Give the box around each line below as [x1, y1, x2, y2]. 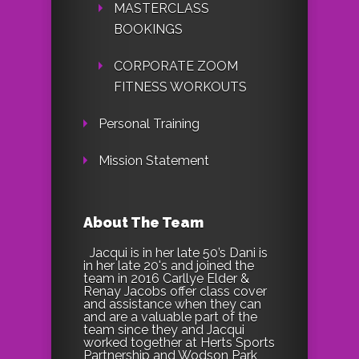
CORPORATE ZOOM [114, 58, 238, 75]
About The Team [83, 214, 204, 232]
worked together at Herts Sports [83, 335, 275, 351]
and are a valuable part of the [83, 309, 257, 325]
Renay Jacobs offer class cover [83, 284, 267, 300]
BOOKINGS [114, 22, 183, 38]
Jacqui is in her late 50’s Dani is [90, 245, 268, 261]
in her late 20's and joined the [83, 258, 254, 274]
